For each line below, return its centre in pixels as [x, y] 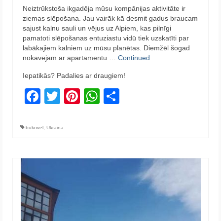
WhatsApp [136, 96]
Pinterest [111, 96]
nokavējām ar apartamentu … [70, 57]
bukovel [35, 127]
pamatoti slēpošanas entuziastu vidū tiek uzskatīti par [106, 38]
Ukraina [55, 127]
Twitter [84, 96]
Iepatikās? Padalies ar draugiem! [74, 75]
